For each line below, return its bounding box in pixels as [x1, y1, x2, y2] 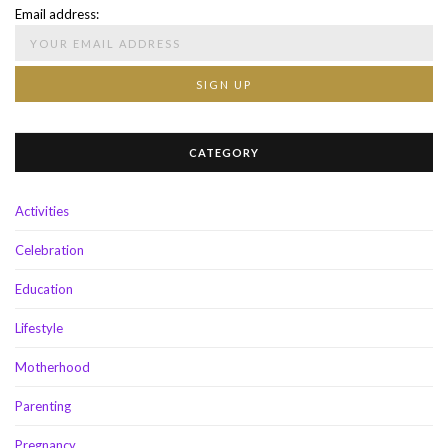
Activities [15, 202, 69, 219]
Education [15, 280, 73, 297]
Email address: [15, 5, 99, 22]
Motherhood [15, 358, 90, 375]
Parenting [15, 397, 71, 414]
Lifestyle [15, 319, 63, 336]
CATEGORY [189, 145, 259, 159]
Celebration [15, 241, 84, 258]
